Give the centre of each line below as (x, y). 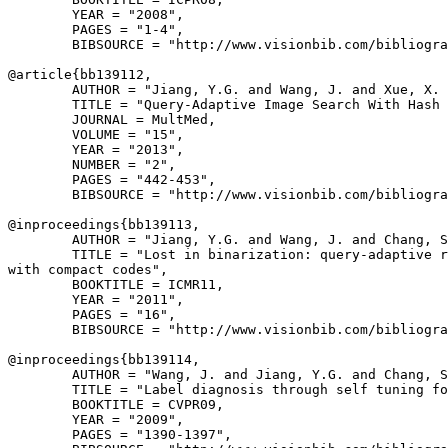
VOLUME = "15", (96, 134)
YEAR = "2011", (96, 299)
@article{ (44, 74)
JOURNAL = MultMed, (112, 119)
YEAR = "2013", (96, 149)
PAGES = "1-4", (96, 29)
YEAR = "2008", (96, 14)
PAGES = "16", (92, 314)
